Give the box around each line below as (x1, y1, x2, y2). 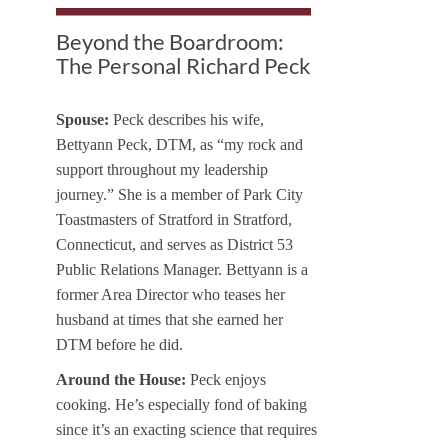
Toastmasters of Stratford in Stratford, (56, 211, 292, 229)
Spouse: (56, 111, 109, 129)
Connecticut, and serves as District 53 (56, 236, 293, 254)
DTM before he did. (56, 336, 183, 354)
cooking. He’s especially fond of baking (56, 396, 307, 414)
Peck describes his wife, (109, 111, 264, 129)
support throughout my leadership (56, 161, 268, 179)
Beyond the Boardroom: (56, 27, 284, 55)
